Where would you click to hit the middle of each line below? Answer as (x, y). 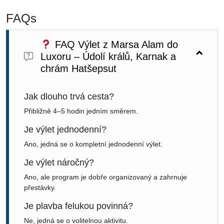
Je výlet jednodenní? (65, 129)
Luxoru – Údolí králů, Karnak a (108, 56)
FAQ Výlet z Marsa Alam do (115, 44)
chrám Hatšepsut (78, 68)
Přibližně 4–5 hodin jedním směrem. (81, 111)
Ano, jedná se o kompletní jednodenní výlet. (93, 144)
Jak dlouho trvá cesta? (69, 96)
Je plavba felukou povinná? (78, 206)
